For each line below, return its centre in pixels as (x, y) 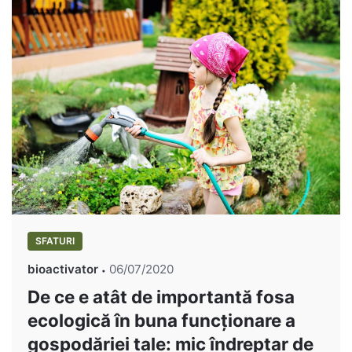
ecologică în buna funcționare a (161, 320)
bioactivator (63, 269)
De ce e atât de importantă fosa (161, 296)
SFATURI (55, 240)
